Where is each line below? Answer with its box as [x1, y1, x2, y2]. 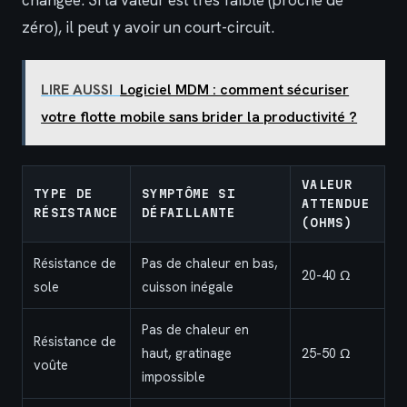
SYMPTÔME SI [142, 186, 236, 200]
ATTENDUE [302, 196, 370, 210]
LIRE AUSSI [41, 79, 114, 99]
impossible [142, 367, 205, 385]
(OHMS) [302, 215, 353, 229]
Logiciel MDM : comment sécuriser [120, 79, 350, 99]
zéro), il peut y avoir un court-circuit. [22, 17, 274, 38]
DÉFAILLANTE [142, 205, 236, 219]
